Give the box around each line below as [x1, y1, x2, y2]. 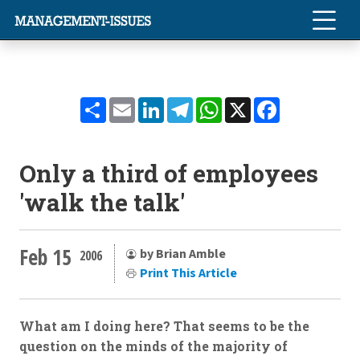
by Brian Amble [140, 244, 226, 263]
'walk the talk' [19, 186, 185, 218]
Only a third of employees [19, 157, 318, 189]
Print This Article [140, 264, 237, 282]
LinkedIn [164, 95, 223, 112]
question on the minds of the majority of [19, 337, 288, 354]
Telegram [193, 95, 254, 112]
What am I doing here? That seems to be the [19, 317, 309, 334]
